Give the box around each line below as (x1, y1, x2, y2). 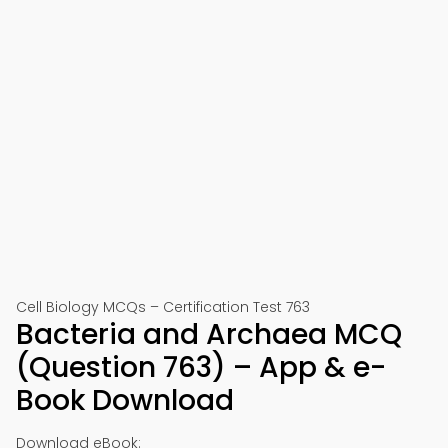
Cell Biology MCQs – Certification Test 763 (16, 297, 310, 317)
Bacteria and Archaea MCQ (16, 315, 402, 354)
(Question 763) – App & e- (16, 348, 386, 387)
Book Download (16, 381, 234, 420)
